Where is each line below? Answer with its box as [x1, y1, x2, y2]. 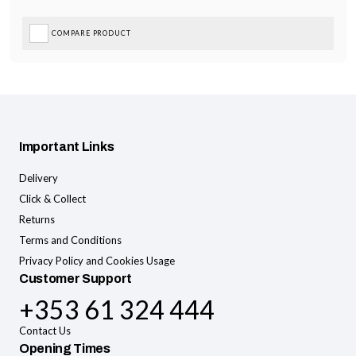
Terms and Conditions [19, 233, 122, 246]
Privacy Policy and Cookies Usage [19, 253, 175, 267]
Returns [19, 212, 55, 226]
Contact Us [19, 323, 71, 337]
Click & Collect [19, 192, 86, 205]
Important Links [19, 139, 114, 153]
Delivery [19, 171, 58, 184]
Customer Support [19, 271, 132, 285]
